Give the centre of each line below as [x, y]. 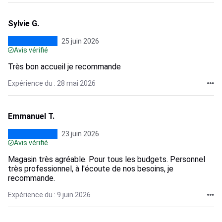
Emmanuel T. [31, 116]
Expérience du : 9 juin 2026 [49, 195]
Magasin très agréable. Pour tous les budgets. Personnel [107, 159]
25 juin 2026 [80, 41]
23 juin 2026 [80, 134]
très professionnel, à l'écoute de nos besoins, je [91, 169]
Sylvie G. [24, 24]
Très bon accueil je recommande [64, 67]
